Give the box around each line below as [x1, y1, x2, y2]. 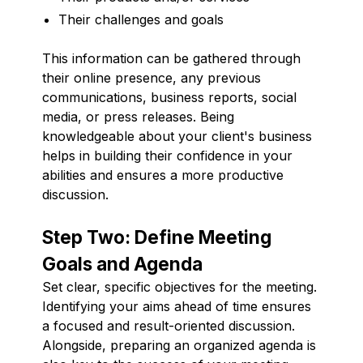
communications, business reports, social [42, 88, 297, 105]
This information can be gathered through [42, 49, 301, 66]
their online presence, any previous [42, 69, 261, 86]
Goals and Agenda [42, 252, 203, 275]
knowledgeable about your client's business [42, 127, 312, 144]
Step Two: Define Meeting [42, 225, 271, 248]
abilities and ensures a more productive [42, 166, 284, 183]
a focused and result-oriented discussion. [42, 317, 295, 334]
